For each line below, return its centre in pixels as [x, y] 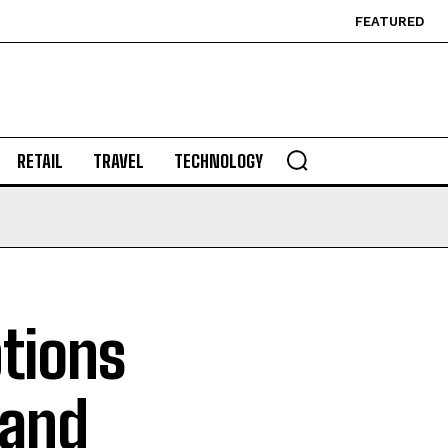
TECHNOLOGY [218, 161]
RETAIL [39, 161]
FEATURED [389, 21]
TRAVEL [118, 161]
